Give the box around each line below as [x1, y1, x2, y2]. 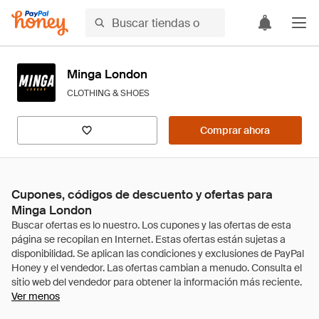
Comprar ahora [200, 124, 271, 137]
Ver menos [11, 290, 60, 303]
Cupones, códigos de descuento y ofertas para [11, 187, 273, 202]
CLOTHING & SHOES [67, 88, 150, 99]
